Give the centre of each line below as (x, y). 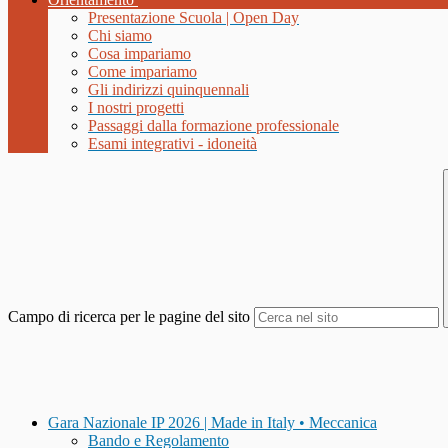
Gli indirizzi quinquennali (168, 90)
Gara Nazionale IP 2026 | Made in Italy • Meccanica (212, 423)
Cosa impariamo (139, 54)
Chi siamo (120, 36)
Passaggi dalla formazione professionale (213, 126)
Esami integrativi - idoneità (172, 144)
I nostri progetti (136, 108)
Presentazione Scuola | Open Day (193, 18)
